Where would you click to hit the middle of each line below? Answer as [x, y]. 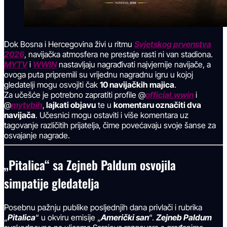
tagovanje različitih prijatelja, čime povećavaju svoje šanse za [110, 125]
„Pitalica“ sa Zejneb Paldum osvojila [90, 165]
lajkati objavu [70, 105]
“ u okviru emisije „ [68, 218]
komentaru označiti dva [157, 105]
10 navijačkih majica [137, 85]
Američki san [125, 218]
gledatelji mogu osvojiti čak [52, 85]
